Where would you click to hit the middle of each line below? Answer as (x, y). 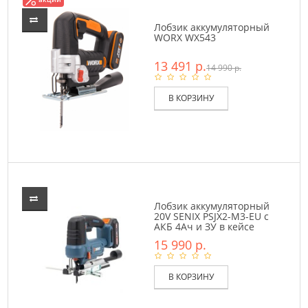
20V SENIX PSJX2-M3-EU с (211, 216)
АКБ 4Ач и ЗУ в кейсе (204, 227)
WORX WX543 (185, 37)
